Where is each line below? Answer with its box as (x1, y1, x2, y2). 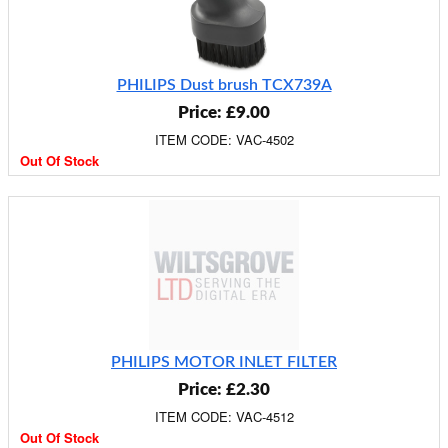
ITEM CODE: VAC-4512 (154, 407, 294, 426)
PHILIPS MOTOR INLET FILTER (111, 354, 337, 370)
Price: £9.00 (178, 104, 270, 121)
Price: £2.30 (178, 381, 270, 398)
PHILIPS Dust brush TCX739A (116, 77, 332, 93)
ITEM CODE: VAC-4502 (154, 130, 294, 149)
